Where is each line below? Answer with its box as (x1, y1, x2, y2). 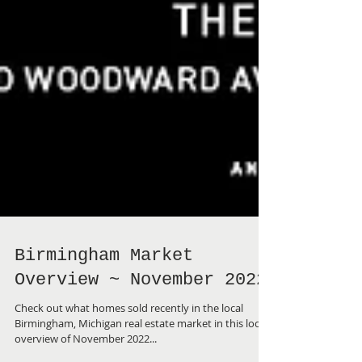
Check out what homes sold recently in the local (15, 337, 243, 351)
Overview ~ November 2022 (15, 306, 267, 326)
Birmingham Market (15, 282, 193, 302)
